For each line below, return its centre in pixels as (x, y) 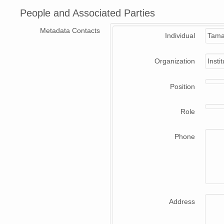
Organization (175, 61)
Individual (180, 36)
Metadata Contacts (70, 31)
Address (182, 202)
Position (182, 87)
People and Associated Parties (87, 13)
